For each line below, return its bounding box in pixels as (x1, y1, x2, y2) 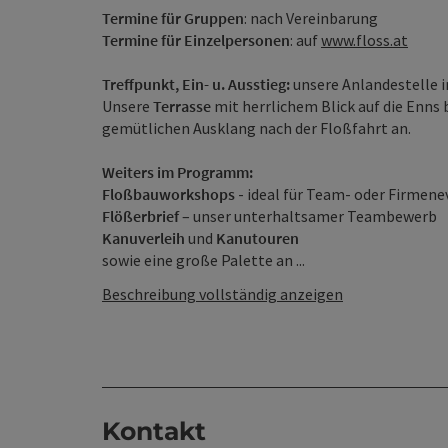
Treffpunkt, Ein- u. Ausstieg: (102, 74, 290, 94)
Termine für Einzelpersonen (102, 30, 290, 50)
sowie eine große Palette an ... (102, 250, 305, 270)
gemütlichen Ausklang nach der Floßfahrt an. (102, 118, 411, 138)
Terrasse (153, 96, 214, 116)
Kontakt (102, 416, 206, 446)
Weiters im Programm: (102, 162, 253, 182)
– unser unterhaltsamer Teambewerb (179, 206, 437, 226)
